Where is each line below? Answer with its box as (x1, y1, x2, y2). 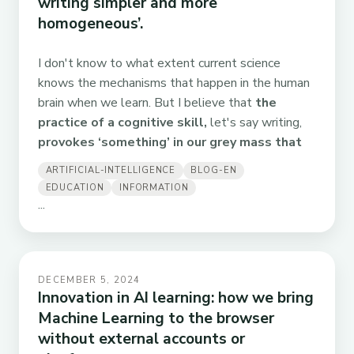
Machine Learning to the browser (38, 307, 274, 329)
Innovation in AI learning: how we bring (38, 287, 314, 308)
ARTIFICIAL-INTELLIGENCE (45, 164, 176, 177)
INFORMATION (119, 181, 189, 194)
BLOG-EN (190, 164, 237, 177)
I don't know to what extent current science (38, 55, 281, 73)
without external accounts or (38, 328, 245, 349)
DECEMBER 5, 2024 (38, 273, 141, 286)
